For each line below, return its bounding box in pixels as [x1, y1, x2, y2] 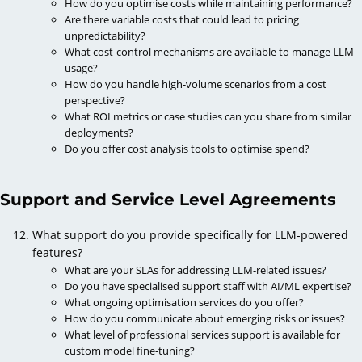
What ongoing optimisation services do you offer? [65, 294, 304, 309]
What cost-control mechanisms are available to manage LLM [65, 44, 354, 59]
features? [32, 244, 82, 260]
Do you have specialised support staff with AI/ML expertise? [65, 278, 351, 293]
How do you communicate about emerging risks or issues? [65, 310, 345, 326]
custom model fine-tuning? [65, 343, 195, 358]
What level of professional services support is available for [65, 326, 340, 342]
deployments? [65, 124, 133, 140]
